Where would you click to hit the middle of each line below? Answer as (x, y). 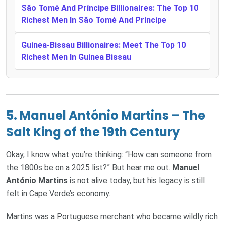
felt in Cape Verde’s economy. (58, 194)
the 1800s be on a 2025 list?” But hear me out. (89, 168)
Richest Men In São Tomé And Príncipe (94, 20)
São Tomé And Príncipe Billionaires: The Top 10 (110, 8)
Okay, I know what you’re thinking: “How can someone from (109, 155)
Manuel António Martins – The (113, 116)
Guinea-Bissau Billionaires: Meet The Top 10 (103, 45)
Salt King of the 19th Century (93, 132)
